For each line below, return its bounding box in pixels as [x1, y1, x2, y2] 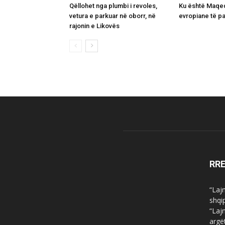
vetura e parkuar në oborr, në [69, 12, 156, 20]
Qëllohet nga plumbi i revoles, [69, 2, 157, 10]
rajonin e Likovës [69, 22, 120, 30]
